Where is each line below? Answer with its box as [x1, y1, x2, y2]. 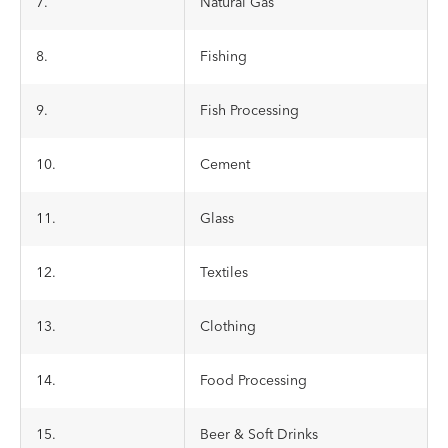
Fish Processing [200, 99, 299, 123]
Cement [200, 153, 250, 177]
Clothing [200, 315, 256, 339]
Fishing [200, 45, 247, 69]
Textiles [200, 261, 248, 285]
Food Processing [200, 369, 307, 393]
